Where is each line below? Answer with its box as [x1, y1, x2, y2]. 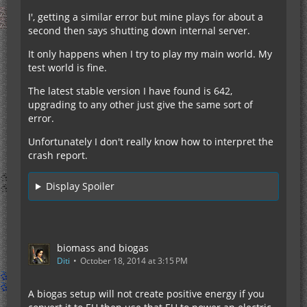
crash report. [28, 149, 88, 162]
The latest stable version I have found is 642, [28, 84, 232, 97]
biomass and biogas [57, 241, 149, 254]
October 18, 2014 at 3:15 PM [80, 255, 188, 267]
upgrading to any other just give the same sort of [28, 98, 253, 111]
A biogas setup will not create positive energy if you [28, 287, 265, 300]
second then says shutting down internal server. [28, 24, 250, 37]
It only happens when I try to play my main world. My [28, 47, 272, 60]
